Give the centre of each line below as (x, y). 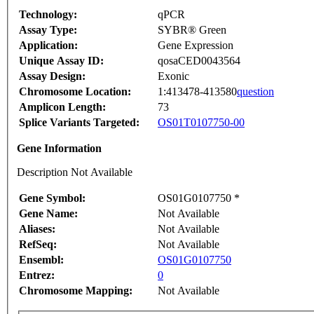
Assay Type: (48, 30)
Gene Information (59, 149)
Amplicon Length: (62, 107)
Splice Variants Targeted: (79, 123)
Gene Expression (196, 46)
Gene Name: (48, 214)
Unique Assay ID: (61, 61)
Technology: (48, 15)
